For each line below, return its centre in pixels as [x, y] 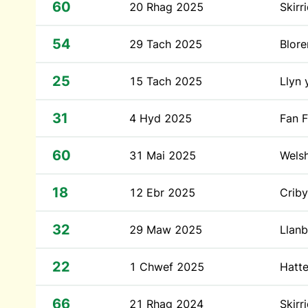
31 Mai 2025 [163, 155]
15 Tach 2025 [166, 81]
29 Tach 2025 [166, 44]
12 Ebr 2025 [162, 192]
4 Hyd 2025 [161, 118]
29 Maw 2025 [166, 230]
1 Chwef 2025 [167, 267]
